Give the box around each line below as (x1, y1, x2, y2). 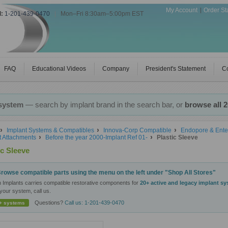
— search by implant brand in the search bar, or (23, 100, 185, 109)
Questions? (35, 199, 65, 206)
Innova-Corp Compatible (103, 127, 172, 134)
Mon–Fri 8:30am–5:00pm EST (61, 10, 144, 17)
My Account (166, 7, 197, 14)
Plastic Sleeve (157, 134, 198, 141)
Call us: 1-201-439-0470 (65, 199, 124, 206)
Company (102, 65, 129, 72)
